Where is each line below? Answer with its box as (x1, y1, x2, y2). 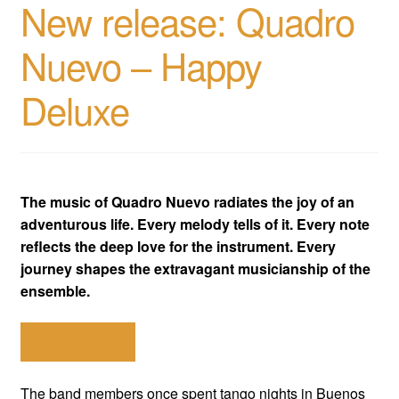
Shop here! (40, 331, 116, 353)
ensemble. (20, 280, 90, 301)
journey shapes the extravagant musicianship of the (20, 257, 370, 279)
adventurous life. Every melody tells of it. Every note (20, 213, 370, 234)
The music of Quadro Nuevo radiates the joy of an (20, 191, 354, 212)
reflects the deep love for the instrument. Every (20, 235, 336, 256)
